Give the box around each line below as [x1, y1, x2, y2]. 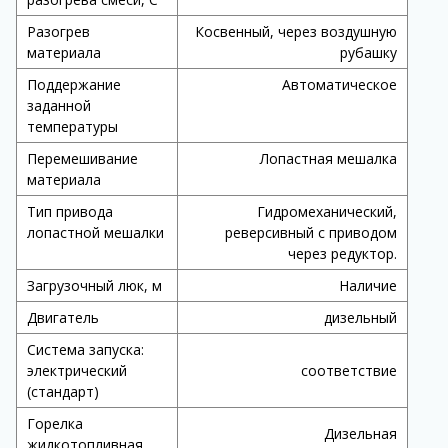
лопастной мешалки [26, 223, 164, 242]
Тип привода [26, 202, 113, 221]
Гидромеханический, [256, 202, 397, 221]
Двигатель [26, 308, 99, 327]
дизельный [323, 308, 397, 327]
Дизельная [323, 424, 397, 443]
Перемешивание [26, 149, 138, 168]
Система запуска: [26, 340, 144, 359]
